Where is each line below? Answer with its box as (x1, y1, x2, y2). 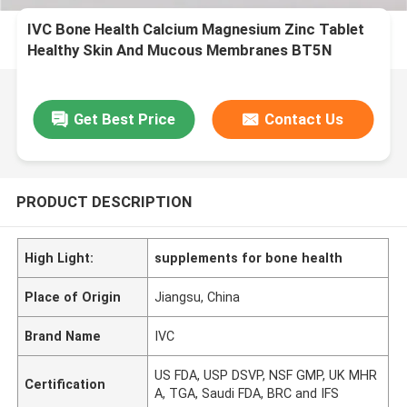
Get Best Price (74, 109, 176, 128)
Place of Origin (25, 289, 122, 304)
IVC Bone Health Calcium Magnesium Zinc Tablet (27, 20, 365, 39)
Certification (25, 376, 106, 392)
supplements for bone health (154, 250, 343, 265)
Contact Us (264, 109, 344, 128)
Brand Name (25, 328, 102, 343)
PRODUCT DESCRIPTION (15, 192, 192, 211)
